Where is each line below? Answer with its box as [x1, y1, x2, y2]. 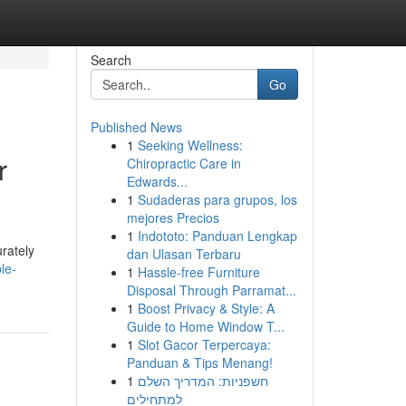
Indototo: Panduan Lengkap [137, 227, 297, 245]
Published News [90, 118, 182, 136]
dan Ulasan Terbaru [126, 245, 241, 263]
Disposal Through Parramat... [126, 281, 296, 299]
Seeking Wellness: [137, 136, 243, 154]
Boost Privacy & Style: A [137, 299, 275, 317]
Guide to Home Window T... [126, 317, 285, 335]
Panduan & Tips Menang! [126, 353, 273, 372]
